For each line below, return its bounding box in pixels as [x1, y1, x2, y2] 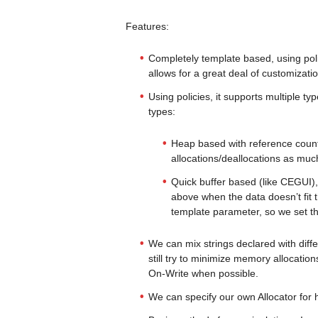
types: [148, 106, 175, 117]
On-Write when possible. [148, 268, 258, 279]
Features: [125, 21, 169, 32]
